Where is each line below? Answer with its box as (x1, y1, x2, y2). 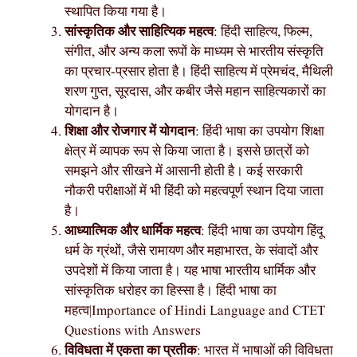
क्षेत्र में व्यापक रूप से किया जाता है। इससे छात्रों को (65, 142, 309, 161)
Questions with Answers (65, 321, 201, 340)
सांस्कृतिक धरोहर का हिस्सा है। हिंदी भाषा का (65, 281, 277, 300)
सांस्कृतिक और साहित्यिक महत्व (65, 22, 214, 41)
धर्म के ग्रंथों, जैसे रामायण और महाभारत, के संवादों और (65, 241, 318, 261)
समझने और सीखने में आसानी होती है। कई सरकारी (65, 162, 303, 181)
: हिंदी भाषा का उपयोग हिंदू (201, 222, 324, 241)
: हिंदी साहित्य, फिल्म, (214, 22, 312, 41)
